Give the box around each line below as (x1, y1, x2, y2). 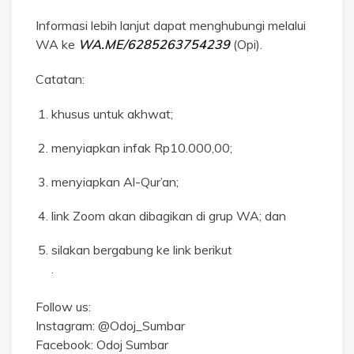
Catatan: (36, 70, 85, 87)
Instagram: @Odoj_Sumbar (36, 317, 185, 333)
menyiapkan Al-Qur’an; (51, 173, 179, 190)
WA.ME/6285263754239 (78, 36, 230, 52)
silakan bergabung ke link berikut (51, 241, 232, 258)
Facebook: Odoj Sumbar (36, 336, 168, 352)
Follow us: (36, 298, 91, 314)
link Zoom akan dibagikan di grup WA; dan (51, 207, 286, 224)
